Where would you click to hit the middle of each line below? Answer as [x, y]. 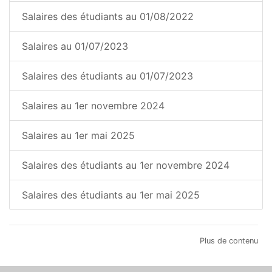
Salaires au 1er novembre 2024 [93, 106]
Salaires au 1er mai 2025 [78, 136]
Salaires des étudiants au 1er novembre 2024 [126, 165]
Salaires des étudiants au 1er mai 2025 [111, 195]
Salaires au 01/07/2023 [75, 46]
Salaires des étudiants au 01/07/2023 [107, 76]
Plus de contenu [229, 241]
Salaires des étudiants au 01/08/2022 [108, 17]
